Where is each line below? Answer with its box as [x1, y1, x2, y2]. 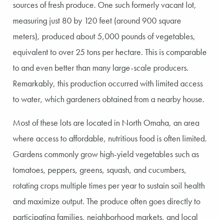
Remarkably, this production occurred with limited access [13, 77, 203, 89]
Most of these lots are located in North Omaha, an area [13, 116, 199, 128]
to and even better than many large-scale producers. [13, 61, 189, 73]
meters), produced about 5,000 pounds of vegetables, [13, 30, 195, 42]
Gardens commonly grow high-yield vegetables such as [13, 148, 199, 160]
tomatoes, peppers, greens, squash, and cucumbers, [13, 164, 187, 175]
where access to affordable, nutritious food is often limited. [13, 132, 207, 144]
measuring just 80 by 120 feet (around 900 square [13, 14, 181, 26]
